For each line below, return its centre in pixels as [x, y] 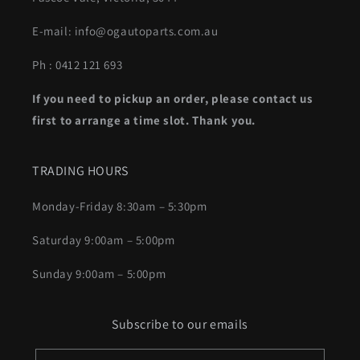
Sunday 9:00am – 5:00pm [99, 274]
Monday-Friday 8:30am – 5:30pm [120, 206]
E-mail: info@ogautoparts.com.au [125, 31]
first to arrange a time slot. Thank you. [144, 120]
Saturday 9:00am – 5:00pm [104, 240]
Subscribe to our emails [180, 324]
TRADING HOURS [80, 171]
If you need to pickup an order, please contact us [173, 98]
